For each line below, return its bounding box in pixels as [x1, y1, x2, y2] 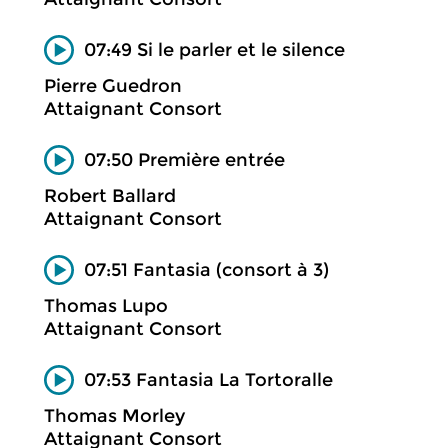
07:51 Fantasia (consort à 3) [84, 258, 329, 281]
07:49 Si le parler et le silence [84, 38, 345, 61]
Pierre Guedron [44, 75, 182, 97]
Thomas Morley [44, 405, 185, 427]
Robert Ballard [44, 185, 176, 207]
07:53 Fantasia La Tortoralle [84, 368, 333, 391]
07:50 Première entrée [84, 148, 285, 171]
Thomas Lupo [44, 295, 168, 317]
